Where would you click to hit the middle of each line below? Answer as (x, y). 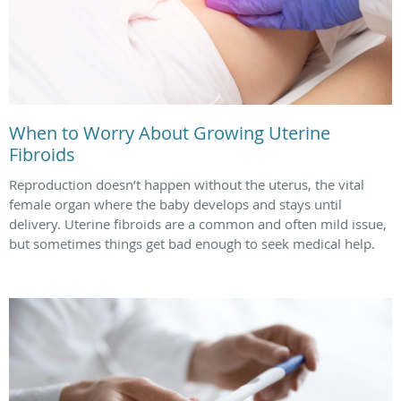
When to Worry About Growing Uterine (170, 132)
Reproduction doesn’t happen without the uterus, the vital (187, 184)
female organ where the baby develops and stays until (175, 204)
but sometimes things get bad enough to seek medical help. (192, 243)
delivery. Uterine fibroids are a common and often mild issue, (198, 223)
